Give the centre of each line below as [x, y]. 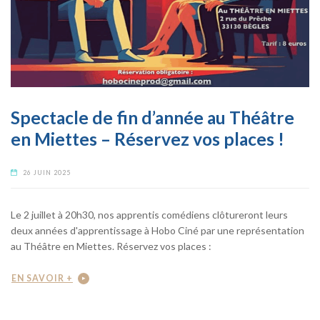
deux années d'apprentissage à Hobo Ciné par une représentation [157, 231]
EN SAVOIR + [42, 278]
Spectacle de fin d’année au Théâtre [152, 118]
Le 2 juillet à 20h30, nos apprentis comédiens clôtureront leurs [149, 215]
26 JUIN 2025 [47, 173]
